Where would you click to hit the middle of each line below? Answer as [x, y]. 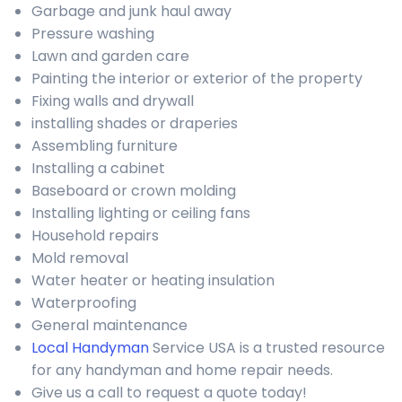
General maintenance [109, 325]
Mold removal [80, 258]
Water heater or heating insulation [153, 280]
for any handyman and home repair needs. [182, 370]
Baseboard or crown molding [134, 191]
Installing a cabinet [98, 168]
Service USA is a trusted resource [267, 348]
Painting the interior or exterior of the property [197, 79]
